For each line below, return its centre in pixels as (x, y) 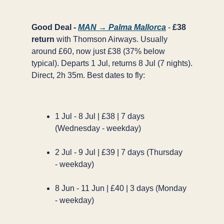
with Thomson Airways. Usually (111, 39)
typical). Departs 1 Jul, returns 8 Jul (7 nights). (112, 63)
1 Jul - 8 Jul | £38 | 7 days (100, 116)
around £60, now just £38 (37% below (98, 51)
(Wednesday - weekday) (98, 128)
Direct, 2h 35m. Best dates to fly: (88, 75)
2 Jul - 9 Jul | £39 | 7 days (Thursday (119, 152)
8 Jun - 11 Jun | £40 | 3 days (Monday (121, 188)
